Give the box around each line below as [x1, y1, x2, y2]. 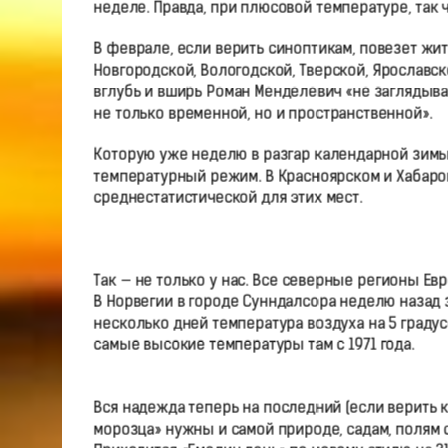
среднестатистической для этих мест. [93, 191, 362, 207]
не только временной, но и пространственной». [93, 106, 432, 123]
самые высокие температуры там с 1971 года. [93, 338, 414, 354]
